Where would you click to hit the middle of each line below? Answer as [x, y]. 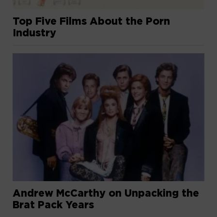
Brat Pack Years [54, 205]
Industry [35, 33]
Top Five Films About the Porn [92, 21]
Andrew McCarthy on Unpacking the [106, 193]
